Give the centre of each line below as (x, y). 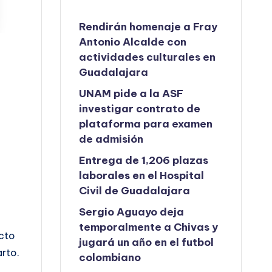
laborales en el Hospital (142, 175)
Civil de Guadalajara (135, 191)
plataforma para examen (146, 124)
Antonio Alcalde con (133, 42)
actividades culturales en (148, 57)
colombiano (110, 257)
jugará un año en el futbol (147, 242)
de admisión (111, 139)
